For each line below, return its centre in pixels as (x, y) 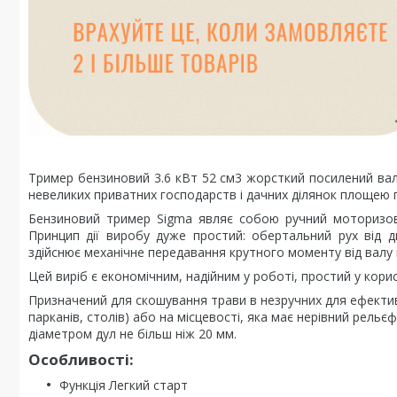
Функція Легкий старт (124, 385)
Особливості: (81, 359)
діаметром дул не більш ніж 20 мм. (132, 334)
